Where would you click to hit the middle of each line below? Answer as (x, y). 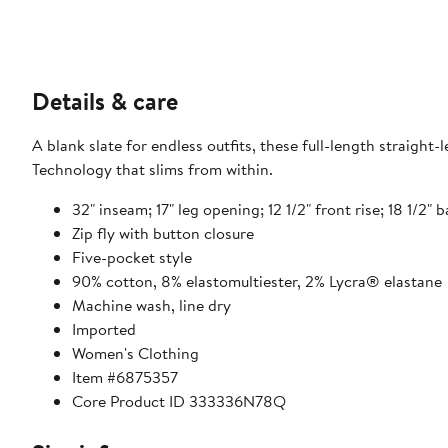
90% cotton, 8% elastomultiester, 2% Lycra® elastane (257, 281)
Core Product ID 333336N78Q (179, 401)
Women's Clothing (135, 353)
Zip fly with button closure (163, 233)
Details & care (105, 101)
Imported (104, 329)
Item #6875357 (125, 377)
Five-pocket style (132, 257)
